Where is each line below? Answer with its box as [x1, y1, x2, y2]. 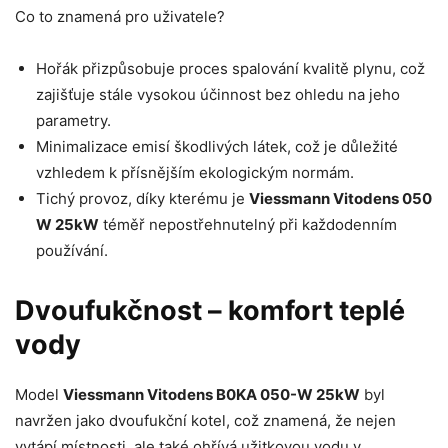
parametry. [36, 111, 111, 131]
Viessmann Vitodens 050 [249, 189, 432, 209]
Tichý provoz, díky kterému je [36, 189, 249, 209]
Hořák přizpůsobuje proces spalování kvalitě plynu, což [36, 59, 425, 79]
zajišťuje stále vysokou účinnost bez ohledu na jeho [36, 85, 400, 105]
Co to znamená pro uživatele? [15, 7, 225, 27]
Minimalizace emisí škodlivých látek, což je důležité [36, 137, 398, 157]
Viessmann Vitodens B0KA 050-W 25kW [63, 385, 360, 405]
